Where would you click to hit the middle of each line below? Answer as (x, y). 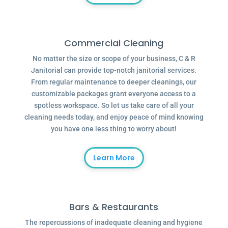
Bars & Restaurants (114, 207)
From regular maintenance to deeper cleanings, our (114, 82)
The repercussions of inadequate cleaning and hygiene (114, 222)
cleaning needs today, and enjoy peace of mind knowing (114, 117)
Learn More (114, 158)
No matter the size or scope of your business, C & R (114, 58)
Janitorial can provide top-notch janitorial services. (114, 70)
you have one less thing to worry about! (114, 129)
